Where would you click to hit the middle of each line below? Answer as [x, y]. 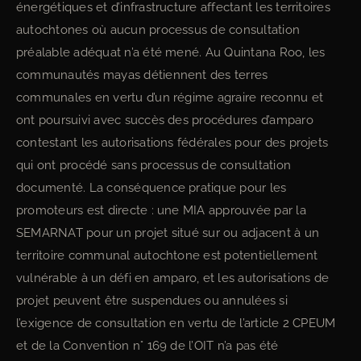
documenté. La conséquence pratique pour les [151, 188]
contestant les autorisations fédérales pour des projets [172, 143]
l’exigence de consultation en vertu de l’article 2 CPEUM [176, 323]
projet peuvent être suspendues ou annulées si [152, 301]
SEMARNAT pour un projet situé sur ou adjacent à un [168, 233]
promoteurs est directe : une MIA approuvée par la [161, 210]
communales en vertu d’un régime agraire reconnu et [170, 98]
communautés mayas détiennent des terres [142, 75]
